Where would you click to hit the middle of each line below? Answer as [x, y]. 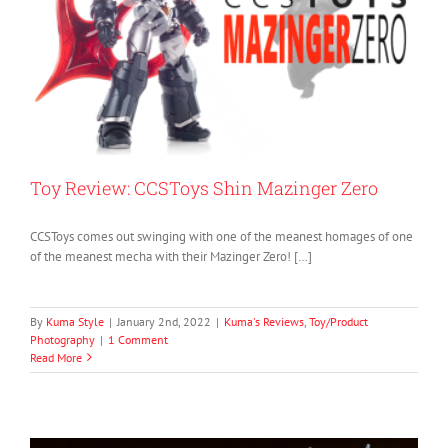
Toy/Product [338, 321]
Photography [62, 339]
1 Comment [138, 339]
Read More [56, 357]
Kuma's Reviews [264, 321]
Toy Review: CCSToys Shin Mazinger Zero [204, 187]
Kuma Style [75, 321]
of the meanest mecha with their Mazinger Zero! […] [171, 256]
